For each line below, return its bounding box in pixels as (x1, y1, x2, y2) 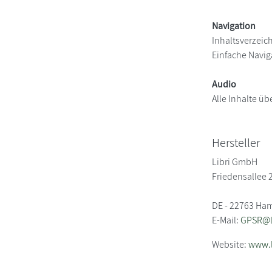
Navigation (212, 19, 256, 32)
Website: (212, 237, 249, 251)
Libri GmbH (212, 155, 258, 168)
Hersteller (212, 134, 260, 151)
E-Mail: (212, 213, 241, 226)
